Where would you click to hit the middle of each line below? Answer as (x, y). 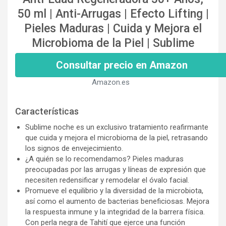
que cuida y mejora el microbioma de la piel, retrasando (117, 137)
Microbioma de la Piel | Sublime (113, 43)
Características (47, 111)
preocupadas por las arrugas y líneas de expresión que (116, 169)
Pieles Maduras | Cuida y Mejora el (113, 28)
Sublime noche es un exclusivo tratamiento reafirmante (117, 127)
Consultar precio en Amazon (122, 65)
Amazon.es (110, 82)
